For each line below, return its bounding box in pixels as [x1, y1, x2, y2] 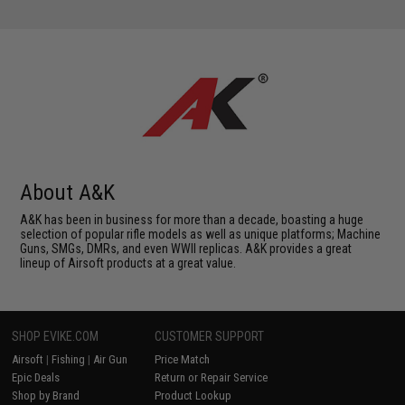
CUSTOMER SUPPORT [155, 329, 265, 344]
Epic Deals [12, 371, 61, 384]
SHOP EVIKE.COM [12, 329, 99, 344]
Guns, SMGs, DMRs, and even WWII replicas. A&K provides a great [20, 241, 353, 256]
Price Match [155, 353, 211, 366]
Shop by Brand [12, 389, 80, 402]
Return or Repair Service [155, 371, 268, 384]
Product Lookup [155, 389, 232, 402]
